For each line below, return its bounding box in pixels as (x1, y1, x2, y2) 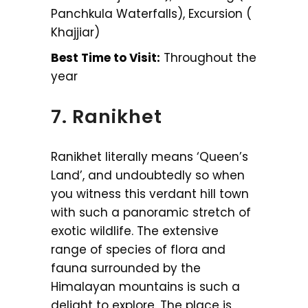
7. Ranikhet (51, 103, 162, 129)
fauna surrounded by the (51, 259, 201, 276)
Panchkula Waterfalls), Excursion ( (51, 5, 252, 22)
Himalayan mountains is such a (51, 278, 240, 295)
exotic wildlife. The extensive (51, 222, 219, 239)
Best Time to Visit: (51, 49, 160, 66)
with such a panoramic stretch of (51, 203, 251, 221)
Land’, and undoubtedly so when (51, 166, 245, 184)
